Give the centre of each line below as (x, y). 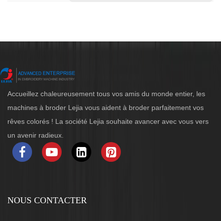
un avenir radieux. (36, 135)
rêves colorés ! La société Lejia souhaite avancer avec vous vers (108, 122)
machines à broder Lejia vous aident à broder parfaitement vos (106, 108)
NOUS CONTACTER (47, 201)
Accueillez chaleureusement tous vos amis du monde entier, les (106, 94)
